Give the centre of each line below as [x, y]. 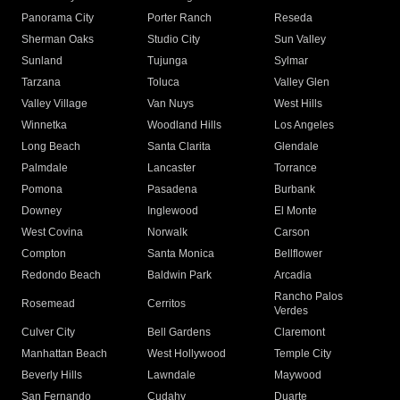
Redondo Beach [61, 275]
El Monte [295, 211]
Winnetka [44, 125]
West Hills [298, 104]
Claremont [299, 333]
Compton [44, 254]
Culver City [48, 333]
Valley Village [54, 104]
